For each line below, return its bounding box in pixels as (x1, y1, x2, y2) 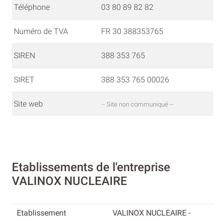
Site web (14, 99, 43, 109)
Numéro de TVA (14, 27, 68, 37)
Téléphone (14, 2, 50, 12)
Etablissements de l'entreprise (12, 160, 170, 174)
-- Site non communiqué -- (101, 101, 174, 109)
